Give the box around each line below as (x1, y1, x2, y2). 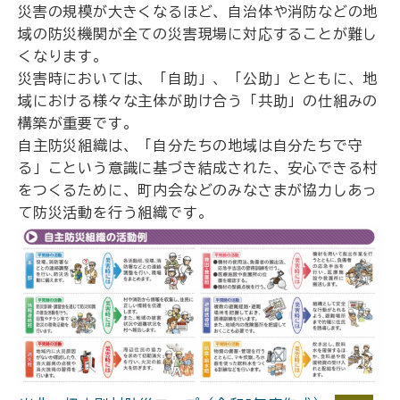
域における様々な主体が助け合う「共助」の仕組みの (18, 94, 379, 108)
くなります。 (18, 49, 108, 63)
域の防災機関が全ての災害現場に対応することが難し (18, 27, 379, 41)
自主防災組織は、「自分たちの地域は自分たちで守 (18, 138, 363, 153)
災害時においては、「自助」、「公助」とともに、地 (18, 71, 379, 86)
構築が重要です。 (18, 116, 138, 130)
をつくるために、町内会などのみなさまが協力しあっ (18, 183, 379, 197)
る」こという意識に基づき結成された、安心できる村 (18, 161, 379, 175)
